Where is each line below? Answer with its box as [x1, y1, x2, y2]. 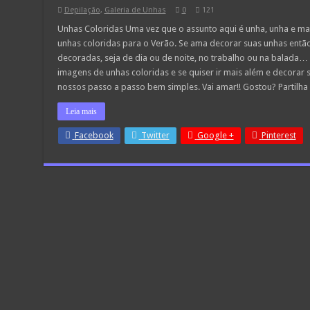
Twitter [140, 130, 170, 140]
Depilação [64, 6, 100, 15]
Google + [197, 130, 234, 140]
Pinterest [261, 130, 296, 140]
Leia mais [65, 107, 97, 116]
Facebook [74, 130, 113, 140]
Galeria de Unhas [104, 6, 166, 15]
